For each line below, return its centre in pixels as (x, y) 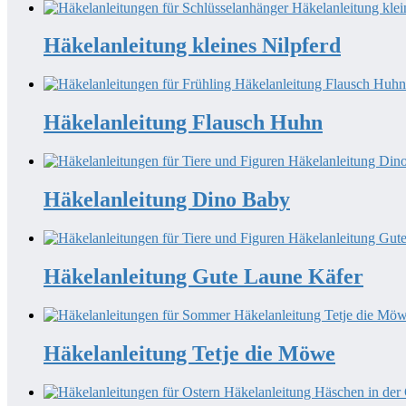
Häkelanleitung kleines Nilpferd (192, 46)
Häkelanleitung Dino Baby (167, 200)
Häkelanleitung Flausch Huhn (183, 123)
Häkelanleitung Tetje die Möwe (189, 353)
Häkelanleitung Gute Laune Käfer (203, 276)
